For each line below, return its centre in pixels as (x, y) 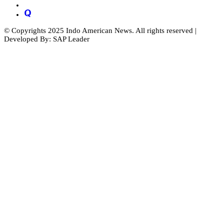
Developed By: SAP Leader (47, 39)
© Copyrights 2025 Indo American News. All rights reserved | (100, 30)
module (211, 63)
